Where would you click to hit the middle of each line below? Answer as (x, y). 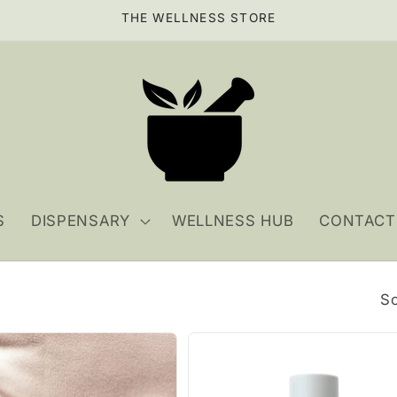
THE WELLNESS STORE (198, 18)
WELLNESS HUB (233, 221)
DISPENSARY (81, 221)
